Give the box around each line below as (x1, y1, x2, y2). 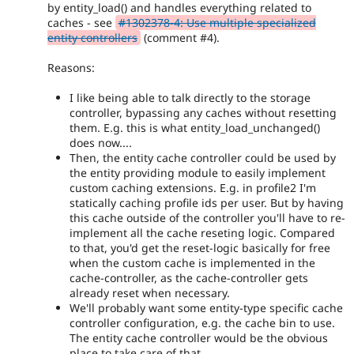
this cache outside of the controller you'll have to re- (70, 210, 345, 226)
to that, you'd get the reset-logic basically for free (70, 240, 330, 256)
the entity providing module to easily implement (70, 165, 326, 181)
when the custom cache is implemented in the (70, 255, 315, 271)
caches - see (47, 14, 115, 30)
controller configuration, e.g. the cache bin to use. (70, 315, 335, 331)
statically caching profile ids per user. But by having (70, 195, 344, 211)
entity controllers (47, 29, 137, 45)
